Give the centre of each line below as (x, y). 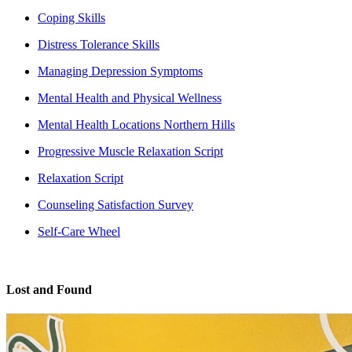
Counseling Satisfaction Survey (115, 205)
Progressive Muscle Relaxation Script (130, 152)
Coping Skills (71, 18)
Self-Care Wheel (79, 232)
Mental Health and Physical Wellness (130, 98)
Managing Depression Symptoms (120, 71)
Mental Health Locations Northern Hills (136, 125)
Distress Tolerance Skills (99, 45)
